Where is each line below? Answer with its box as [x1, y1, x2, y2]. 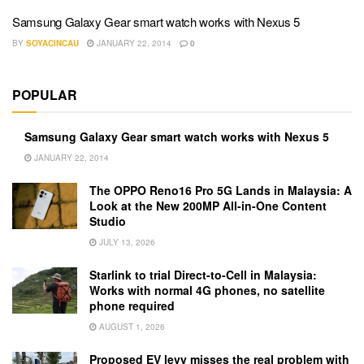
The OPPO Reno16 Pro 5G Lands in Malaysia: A [89, 182, 352, 199]
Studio [89, 213, 126, 230]
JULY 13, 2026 [97, 236, 155, 249]
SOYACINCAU [26, 37, 79, 50]
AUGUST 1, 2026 [97, 321, 165, 333]
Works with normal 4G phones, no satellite [89, 282, 325, 299]
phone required [89, 297, 175, 314]
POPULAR [12, 85, 77, 105]
